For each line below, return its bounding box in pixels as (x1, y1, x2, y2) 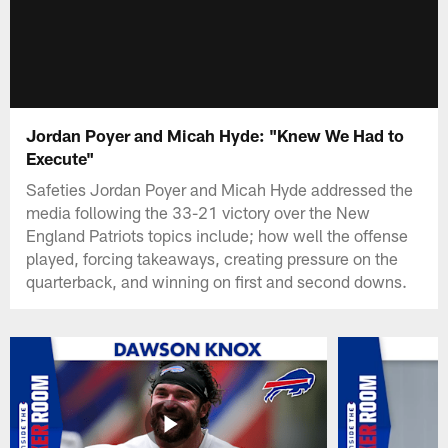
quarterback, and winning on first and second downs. (26, 270, 408, 291)
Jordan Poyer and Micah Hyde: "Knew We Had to (26, 124, 405, 145)
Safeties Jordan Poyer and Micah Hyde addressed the (26, 178, 414, 199)
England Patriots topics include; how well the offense (26, 224, 409, 245)
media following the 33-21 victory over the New (26, 201, 371, 222)
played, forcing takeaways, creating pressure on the (26, 247, 399, 268)
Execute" (26, 147, 99, 168)
